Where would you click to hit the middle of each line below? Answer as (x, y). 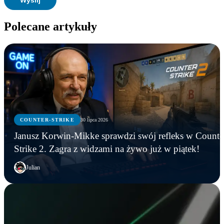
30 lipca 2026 (94, 120)
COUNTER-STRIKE (47, 120)
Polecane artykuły (50, 27)
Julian (33, 167)
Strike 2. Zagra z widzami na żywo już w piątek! (124, 149)
